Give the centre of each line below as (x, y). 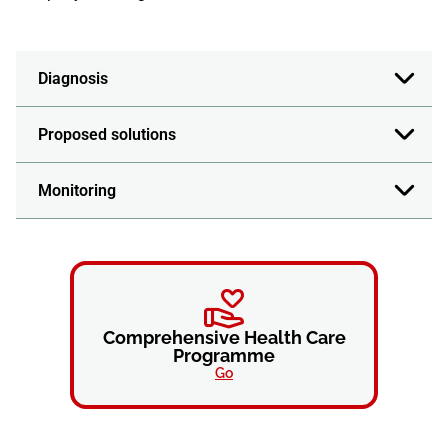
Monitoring (77, 191)
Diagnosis (73, 79)
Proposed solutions (107, 135)
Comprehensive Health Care (224, 338)
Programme (224, 356)
